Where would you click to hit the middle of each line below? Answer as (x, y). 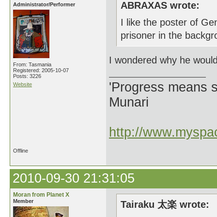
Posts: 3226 (27, 76)
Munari (129, 102)
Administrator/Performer (44, 4)
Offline (21, 151)
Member (23, 201)
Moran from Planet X (41, 195)
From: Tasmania (32, 64)
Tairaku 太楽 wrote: (165, 204)
